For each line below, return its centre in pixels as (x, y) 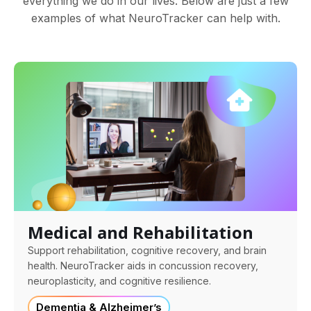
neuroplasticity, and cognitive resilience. (119, 280)
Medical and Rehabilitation (141, 232)
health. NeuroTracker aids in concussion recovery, (143, 265)
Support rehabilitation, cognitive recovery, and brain (147, 250)
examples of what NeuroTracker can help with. (155, 18)
